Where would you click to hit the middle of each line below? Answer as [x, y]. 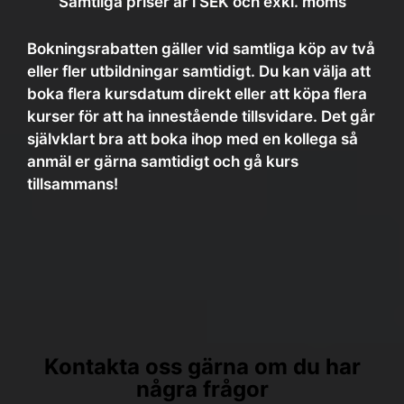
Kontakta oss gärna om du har [202, 367]
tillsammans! [73, 184]
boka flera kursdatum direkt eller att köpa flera [197, 94]
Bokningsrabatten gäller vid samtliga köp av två [201, 49]
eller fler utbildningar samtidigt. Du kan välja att [199, 71]
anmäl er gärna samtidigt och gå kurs [163, 161]
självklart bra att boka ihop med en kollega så [193, 139]
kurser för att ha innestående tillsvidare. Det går [201, 116]
